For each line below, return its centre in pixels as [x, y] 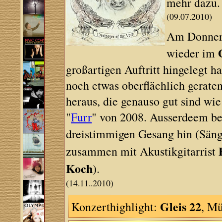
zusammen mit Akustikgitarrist [142, 151]
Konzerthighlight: [116, 207]
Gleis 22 [181, 206]
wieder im [193, 53]
